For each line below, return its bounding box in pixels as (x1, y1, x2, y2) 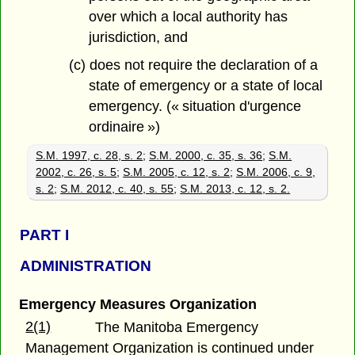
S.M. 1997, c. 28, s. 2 (36, 149, 143, 162)
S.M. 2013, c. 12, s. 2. (180, 182, 291, 196)
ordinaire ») (88, 119, 160, 136)
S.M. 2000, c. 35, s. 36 (149, 149, 263, 162)
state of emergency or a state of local (88, 78, 323, 94)
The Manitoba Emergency (95, 319, 259, 335)
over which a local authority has (88, 9, 288, 25)
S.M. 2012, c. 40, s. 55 (60, 182, 174, 196)
